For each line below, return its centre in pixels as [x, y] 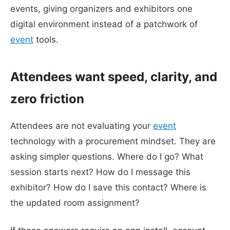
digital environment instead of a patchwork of [104, 24]
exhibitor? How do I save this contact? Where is [108, 187]
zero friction [47, 99]
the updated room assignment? [75, 203]
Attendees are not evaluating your [82, 126]
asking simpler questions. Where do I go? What [107, 156]
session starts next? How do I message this [100, 172]
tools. [46, 39]
